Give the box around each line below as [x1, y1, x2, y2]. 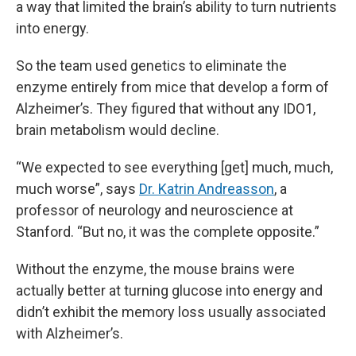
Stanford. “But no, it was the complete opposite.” [16, 223, 319, 240]
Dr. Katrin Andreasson [139, 180, 274, 197]
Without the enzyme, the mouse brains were [16, 261, 295, 277]
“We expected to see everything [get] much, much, [16, 159, 333, 176]
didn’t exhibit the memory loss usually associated [16, 304, 326, 320]
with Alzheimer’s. [16, 325, 123, 342]
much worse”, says [16, 180, 139, 197]
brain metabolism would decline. [16, 122, 219, 138]
